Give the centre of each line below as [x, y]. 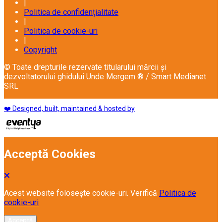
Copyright [40, 50]
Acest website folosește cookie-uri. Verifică [82, 193]
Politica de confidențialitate [71, 12]
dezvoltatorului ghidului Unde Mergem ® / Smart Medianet [105, 76]
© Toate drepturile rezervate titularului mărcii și [85, 67]
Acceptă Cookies [50, 154]
